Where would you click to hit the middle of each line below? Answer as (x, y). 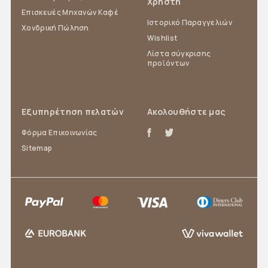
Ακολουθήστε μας (186, 112)
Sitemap (37, 148)
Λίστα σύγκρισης (179, 54)
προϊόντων (168, 63)
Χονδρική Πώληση (55, 28)
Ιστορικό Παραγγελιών (190, 23)
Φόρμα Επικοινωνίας (60, 133)
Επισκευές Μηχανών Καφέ (70, 13)
